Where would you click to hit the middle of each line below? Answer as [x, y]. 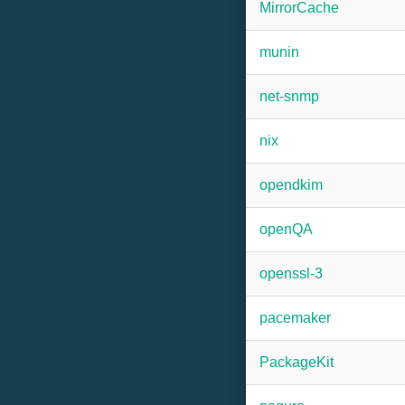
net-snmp [289, 96]
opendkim [291, 185]
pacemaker [295, 318]
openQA [286, 229]
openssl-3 [291, 273]
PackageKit [297, 362]
